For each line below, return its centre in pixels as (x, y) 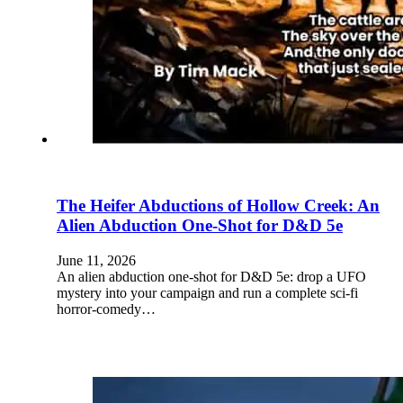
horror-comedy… (106, 309)
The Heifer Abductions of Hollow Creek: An (218, 206)
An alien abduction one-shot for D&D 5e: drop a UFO (211, 277)
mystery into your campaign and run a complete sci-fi (207, 293)
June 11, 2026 (96, 261)
